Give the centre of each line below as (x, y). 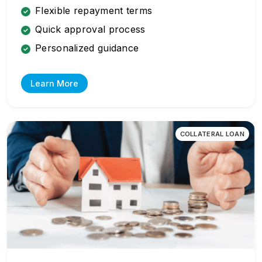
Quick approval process (90, 29)
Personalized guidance (87, 48)
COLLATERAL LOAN (212, 134)
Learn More (54, 83)
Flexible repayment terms (94, 10)
